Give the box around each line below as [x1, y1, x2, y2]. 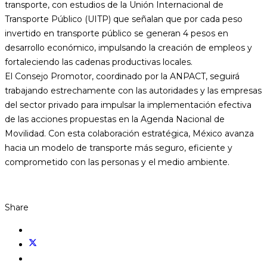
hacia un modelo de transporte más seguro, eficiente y [5, 142, 232, 154]
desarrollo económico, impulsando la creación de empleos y [5, 42, 252, 54]
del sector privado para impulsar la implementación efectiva [5, 100, 252, 111]
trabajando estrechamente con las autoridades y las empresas [5, 85, 262, 97]
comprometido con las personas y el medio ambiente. [5, 157, 229, 168]
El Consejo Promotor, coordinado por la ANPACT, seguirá [5, 71, 240, 82]
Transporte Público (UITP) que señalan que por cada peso [5, 14, 243, 25]
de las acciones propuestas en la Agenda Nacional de [5, 114, 225, 125]
